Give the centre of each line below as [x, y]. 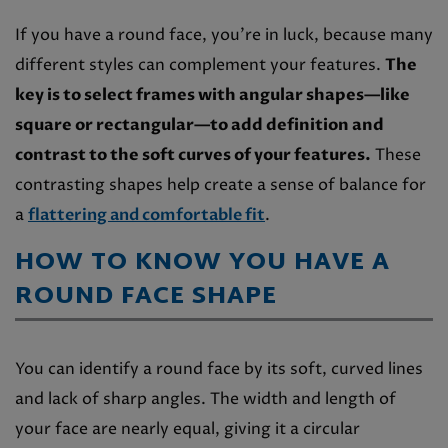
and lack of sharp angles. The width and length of [205, 398]
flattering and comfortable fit [146, 214]
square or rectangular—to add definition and [199, 124]
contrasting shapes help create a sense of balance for [220, 184]
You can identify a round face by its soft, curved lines [219, 368]
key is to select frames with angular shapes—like [212, 94]
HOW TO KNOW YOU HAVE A [202, 262]
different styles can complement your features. [200, 64]
